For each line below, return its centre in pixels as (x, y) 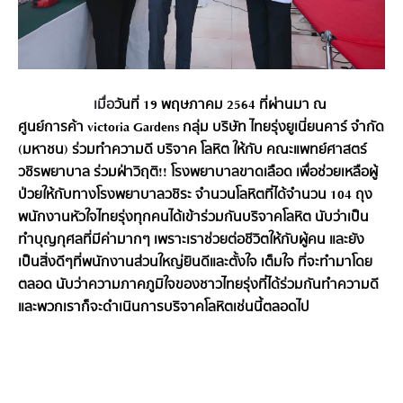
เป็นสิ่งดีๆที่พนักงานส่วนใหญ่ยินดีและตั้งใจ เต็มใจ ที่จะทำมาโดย (195, 263)
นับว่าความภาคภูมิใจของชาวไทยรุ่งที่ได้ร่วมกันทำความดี (217, 286)
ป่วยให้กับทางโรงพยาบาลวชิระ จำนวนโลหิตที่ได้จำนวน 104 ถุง (195, 196)
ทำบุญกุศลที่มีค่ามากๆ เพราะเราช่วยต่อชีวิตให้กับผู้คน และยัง (191, 241)
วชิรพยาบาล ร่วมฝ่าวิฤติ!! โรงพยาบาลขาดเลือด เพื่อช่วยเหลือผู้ (198, 173)
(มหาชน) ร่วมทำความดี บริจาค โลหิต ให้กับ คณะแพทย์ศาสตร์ (193, 151)
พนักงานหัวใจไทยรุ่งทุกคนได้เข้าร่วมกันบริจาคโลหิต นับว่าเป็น (193, 218)
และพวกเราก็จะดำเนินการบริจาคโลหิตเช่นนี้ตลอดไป (164, 308)
